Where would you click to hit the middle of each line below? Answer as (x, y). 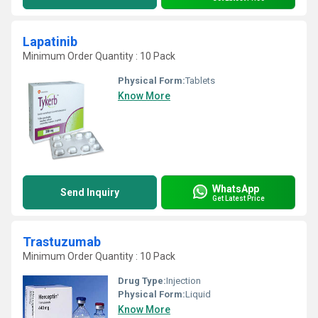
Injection (183, 281)
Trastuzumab (62, 242)
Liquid (198, 294)
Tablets (200, 81)
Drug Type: (142, 281)
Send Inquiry (90, 192)
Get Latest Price (238, 198)
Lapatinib (50, 42)
